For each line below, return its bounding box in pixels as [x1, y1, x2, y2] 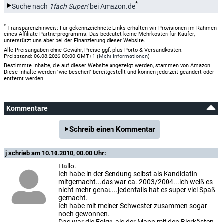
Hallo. [58, 162, 76, 170]
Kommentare [6, 104, 48, 112]
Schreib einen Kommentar [69, 125, 155, 134]
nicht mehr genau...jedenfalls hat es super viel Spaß [58, 186, 215, 194]
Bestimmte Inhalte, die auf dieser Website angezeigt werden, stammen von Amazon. [4, 62, 212, 69]
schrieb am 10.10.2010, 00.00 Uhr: [8, 149, 106, 157]
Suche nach [12, 2, 49, 10]
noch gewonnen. [58, 210, 110, 218]
